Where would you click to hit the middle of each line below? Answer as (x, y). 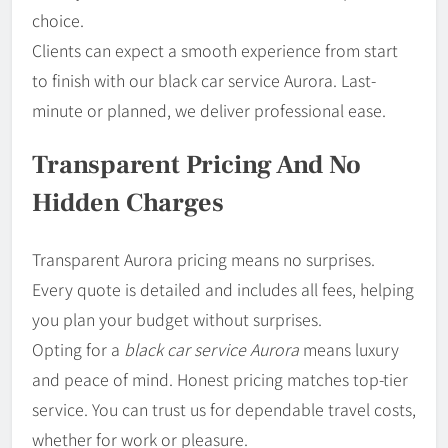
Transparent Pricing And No (196, 165)
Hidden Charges (128, 203)
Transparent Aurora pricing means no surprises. (203, 259)
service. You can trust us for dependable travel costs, (224, 409)
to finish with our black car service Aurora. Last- (204, 79)
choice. (58, 19)
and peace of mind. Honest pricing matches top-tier (220, 379)
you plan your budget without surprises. (177, 319)
